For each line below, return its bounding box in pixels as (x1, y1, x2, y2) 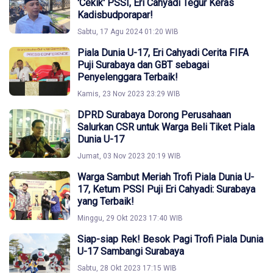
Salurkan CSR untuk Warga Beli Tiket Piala (77, 121, 255, 133)
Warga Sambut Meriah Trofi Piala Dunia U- (77, 171, 254, 183)
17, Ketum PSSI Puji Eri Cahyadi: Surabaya (77, 183, 255, 195)
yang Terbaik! (77, 196, 134, 207)
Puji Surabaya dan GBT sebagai (77, 59, 209, 71)
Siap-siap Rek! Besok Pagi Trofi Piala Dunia (77, 233, 263, 245)
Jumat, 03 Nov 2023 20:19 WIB (77, 152, 181, 160)
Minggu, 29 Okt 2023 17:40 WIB (77, 214, 183, 222)
